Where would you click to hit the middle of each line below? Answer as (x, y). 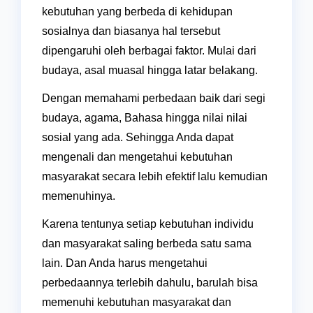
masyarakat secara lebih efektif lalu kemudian (155, 177)
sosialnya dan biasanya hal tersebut (131, 31)
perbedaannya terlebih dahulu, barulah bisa (150, 283)
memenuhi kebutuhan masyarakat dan (137, 303)
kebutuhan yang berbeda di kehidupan (137, 12)
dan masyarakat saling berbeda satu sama (147, 244)
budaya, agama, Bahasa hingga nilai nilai (145, 118)
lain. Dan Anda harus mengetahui (125, 263)
